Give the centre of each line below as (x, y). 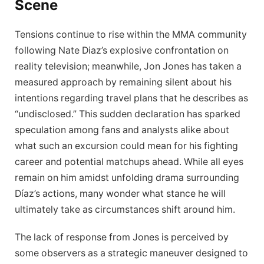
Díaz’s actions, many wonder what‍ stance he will (120, 193)
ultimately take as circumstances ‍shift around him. (125, 209)
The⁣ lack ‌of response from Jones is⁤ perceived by (122, 237)
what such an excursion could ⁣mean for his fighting (126, 146)
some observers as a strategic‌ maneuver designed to (131, 253)
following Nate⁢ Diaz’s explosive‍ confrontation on (122, 50)
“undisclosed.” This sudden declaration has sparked (128, 114)
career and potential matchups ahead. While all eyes (129, 161)
